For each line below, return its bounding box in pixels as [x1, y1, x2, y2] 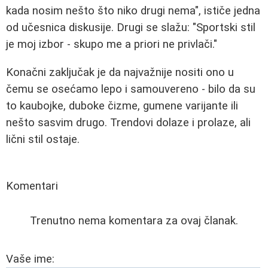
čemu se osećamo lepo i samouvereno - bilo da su [6, 82, 255, 96]
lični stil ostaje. [6, 132, 80, 146]
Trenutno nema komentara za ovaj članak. [30, 214, 238, 227]
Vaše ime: [6, 252, 54, 266]
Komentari [6, 179, 58, 193]
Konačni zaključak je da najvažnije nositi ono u [6, 65, 234, 79]
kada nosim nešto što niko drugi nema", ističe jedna [6, 4, 260, 18]
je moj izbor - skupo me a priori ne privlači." [6, 38, 217, 51]
